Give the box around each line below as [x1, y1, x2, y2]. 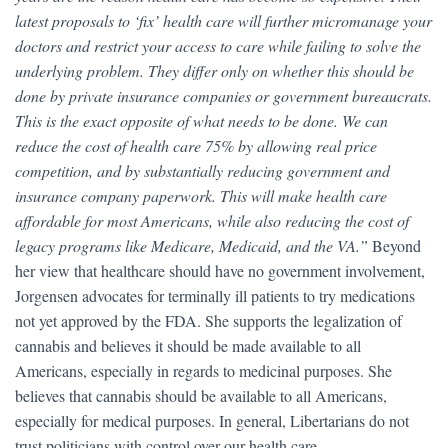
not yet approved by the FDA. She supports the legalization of [15, 309, 402, 331]
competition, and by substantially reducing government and [15, 159, 390, 181]
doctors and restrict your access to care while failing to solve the [15, 34, 421, 56]
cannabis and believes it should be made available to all [15, 334, 361, 356]
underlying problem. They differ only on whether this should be [15, 59, 414, 81]
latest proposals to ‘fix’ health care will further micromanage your [15, 9, 432, 31]
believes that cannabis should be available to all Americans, [15, 384, 387, 406]
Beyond [372, 234, 421, 256]
